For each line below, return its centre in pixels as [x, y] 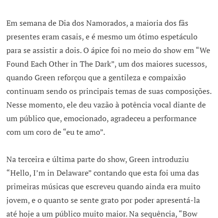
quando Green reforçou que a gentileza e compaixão [96, 78]
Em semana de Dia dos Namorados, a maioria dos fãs [98, 23]
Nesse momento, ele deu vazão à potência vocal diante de [106, 105]
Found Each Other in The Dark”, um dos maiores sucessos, [107, 64]
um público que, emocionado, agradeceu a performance [102, 119]
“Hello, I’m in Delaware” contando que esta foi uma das [103, 173]
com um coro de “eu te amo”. [56, 132]
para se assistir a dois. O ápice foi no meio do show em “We [109, 51]
